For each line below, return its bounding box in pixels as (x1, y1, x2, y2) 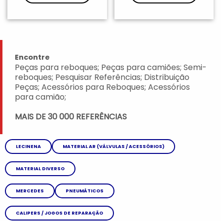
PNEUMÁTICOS (66, 187, 104, 194)
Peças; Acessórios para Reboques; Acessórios (15, 81, 190, 93)
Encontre (15, 52, 50, 62)
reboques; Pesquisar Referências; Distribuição (15, 71, 189, 83)
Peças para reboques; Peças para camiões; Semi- (15, 61, 207, 73)
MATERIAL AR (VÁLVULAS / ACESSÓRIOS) (63, 143, 164, 149)
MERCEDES (16, 187, 44, 194)
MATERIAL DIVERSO (16, 165, 65, 172)
